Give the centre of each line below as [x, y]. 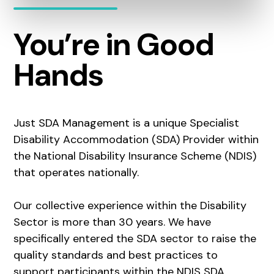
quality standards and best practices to [116, 255]
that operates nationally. [76, 172]
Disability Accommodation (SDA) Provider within [136, 139]
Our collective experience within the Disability [130, 205]
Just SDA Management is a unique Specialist [127, 123]
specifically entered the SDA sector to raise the [135, 238]
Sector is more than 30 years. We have [113, 222]
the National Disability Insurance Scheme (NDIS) [135, 156]
